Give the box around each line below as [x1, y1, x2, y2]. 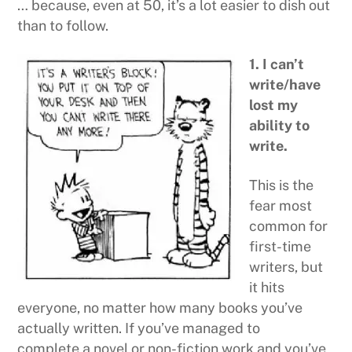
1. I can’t [249, 56, 305, 73]
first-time [249, 237, 312, 255]
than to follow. [17, 16, 109, 34]
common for [249, 217, 328, 234]
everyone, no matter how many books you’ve [17, 299, 303, 316]
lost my [249, 97, 299, 114]
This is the [249, 176, 314, 193]
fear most [249, 196, 313, 214]
